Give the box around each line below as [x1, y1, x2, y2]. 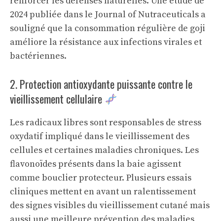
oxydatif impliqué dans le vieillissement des [10, 131, 189, 142]
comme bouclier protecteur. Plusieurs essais [10, 172, 191, 184]
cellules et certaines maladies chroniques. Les [10, 145, 199, 156]
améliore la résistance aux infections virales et [10, 37, 202, 48]
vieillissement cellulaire [10, 91, 105, 107]
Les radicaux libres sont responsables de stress [10, 117, 201, 128]
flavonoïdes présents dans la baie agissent [10, 158, 181, 170]
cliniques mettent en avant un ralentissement [10, 186, 196, 197]
